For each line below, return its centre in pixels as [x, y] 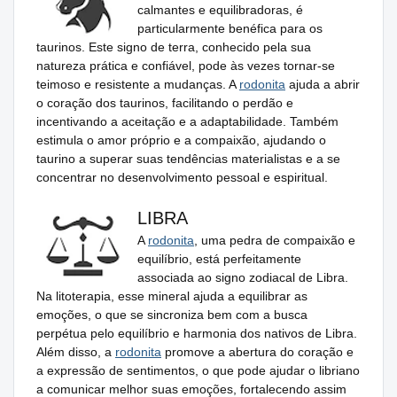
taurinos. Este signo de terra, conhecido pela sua [174, 47]
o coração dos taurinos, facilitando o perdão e [165, 102]
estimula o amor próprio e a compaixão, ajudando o [181, 140]
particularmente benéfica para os [230, 28]
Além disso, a [76, 351]
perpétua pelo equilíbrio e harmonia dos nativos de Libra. [197, 333]
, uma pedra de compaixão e [275, 240]
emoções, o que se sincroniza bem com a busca [172, 314]
